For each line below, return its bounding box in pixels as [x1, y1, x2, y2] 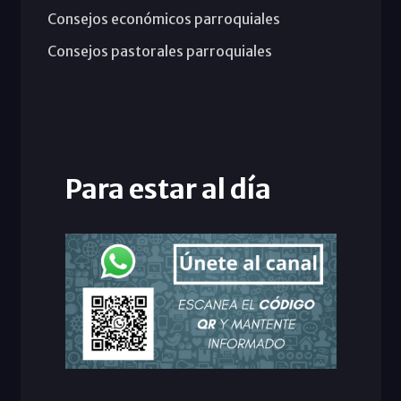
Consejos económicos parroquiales [47, 9, 280, 28]
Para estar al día [64, 171, 271, 206]
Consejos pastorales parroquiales [47, 41, 272, 60]
